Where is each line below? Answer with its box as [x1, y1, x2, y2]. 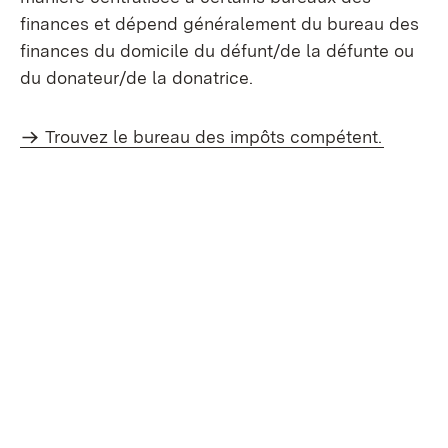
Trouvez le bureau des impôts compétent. [45, 126, 383, 147]
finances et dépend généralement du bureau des [20, 13, 419, 34]
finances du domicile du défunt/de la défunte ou [20, 40, 414, 61]
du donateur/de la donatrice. [20, 67, 253, 88]
